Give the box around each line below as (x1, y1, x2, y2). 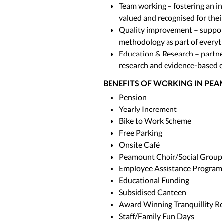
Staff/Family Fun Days (119, 211, 194, 221)
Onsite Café (119, 140, 160, 149)
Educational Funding (119, 175, 189, 185)
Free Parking (119, 128, 162, 137)
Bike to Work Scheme (119, 116, 191, 125)
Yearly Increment (119, 104, 177, 113)
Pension (119, 92, 147, 102)
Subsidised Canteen (119, 187, 186, 197)
